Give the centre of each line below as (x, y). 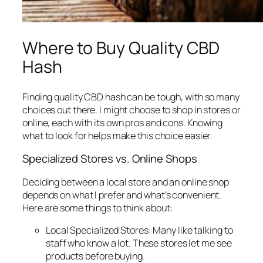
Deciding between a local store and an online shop (126, 182)
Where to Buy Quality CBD (121, 48)
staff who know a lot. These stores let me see (139, 243)
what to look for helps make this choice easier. (118, 135)
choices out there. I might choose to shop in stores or (131, 109)
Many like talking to (192, 230)
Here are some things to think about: (98, 208)
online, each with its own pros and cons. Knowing (123, 122)
